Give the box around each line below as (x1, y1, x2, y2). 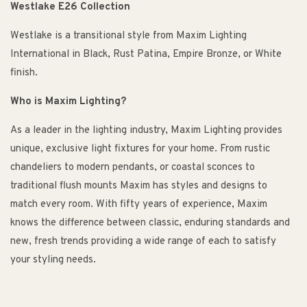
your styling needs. (10, 254, 96, 267)
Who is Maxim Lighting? (10, 95, 126, 109)
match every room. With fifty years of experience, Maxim (10, 198, 267, 212)
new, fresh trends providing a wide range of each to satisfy (10, 235, 276, 249)
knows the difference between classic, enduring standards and (10, 217, 290, 230)
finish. (10, 66, 38, 80)
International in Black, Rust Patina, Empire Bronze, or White (10, 48, 282, 62)
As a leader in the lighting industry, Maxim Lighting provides (10, 124, 282, 138)
